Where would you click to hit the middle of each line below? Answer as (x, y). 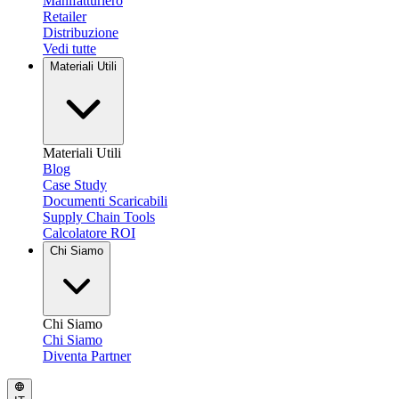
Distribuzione (81, 33)
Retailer (65, 16)
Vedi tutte (69, 49)
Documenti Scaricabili (105, 201)
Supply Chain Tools (99, 217)
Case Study (75, 185)
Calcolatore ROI (89, 233)
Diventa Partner (87, 356)
